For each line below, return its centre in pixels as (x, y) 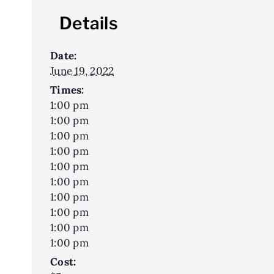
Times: (67, 90)
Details (89, 23)
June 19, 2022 (82, 71)
